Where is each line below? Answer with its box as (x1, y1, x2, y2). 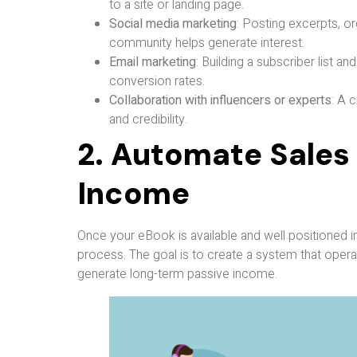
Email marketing (109, 52, 196, 72)
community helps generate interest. (109, 33, 304, 53)
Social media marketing (109, 14, 237, 33)
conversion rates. (109, 71, 205, 91)
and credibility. (109, 109, 187, 129)
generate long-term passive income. (77, 264, 277, 284)
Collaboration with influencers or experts (109, 90, 331, 110)
